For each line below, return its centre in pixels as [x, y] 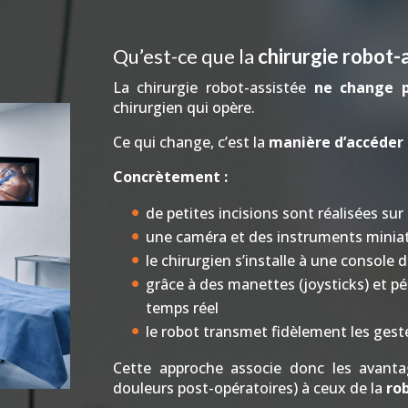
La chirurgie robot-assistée [213, 87]
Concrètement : [170, 177]
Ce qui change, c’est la [190, 142]
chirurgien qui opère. [184, 107]
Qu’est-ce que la [185, 56]
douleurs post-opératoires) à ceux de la [249, 388]
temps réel [182, 308]
